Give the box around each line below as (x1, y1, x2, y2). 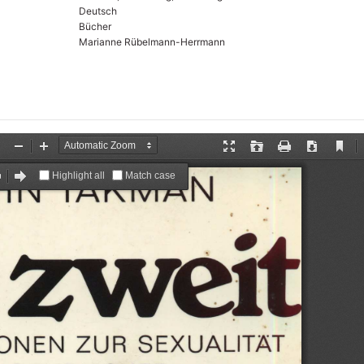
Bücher (78, 19, 111, 32)
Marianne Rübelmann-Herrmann (78, 35, 225, 48)
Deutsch (78, 4, 117, 17)
